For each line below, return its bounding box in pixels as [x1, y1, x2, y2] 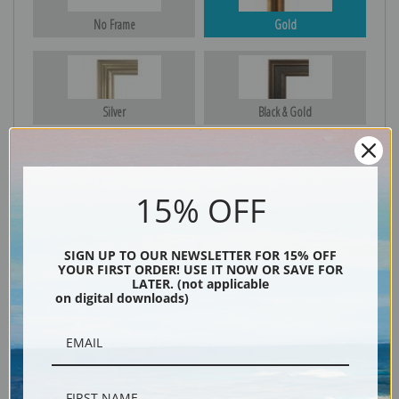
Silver [102, 103, 126, 121]
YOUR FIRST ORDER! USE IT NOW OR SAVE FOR [58, 260, 343, 278]
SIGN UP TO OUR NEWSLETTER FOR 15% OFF [64, 246, 337, 264]
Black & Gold [258, 103, 312, 121]
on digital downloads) [52, 289, 189, 306]
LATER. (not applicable [132, 274, 269, 292]
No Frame [93, 16, 135, 34]
